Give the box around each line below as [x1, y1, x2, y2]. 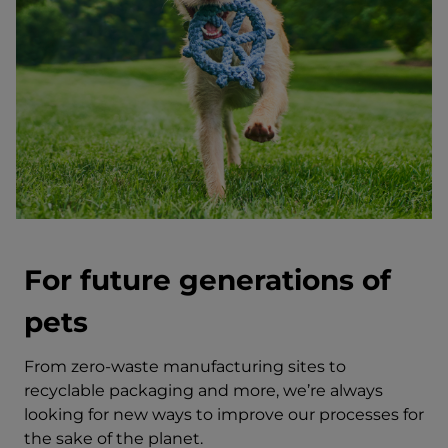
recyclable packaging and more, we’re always [24, 381, 383, 401]
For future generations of [24, 263, 391, 298]
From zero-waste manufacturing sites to [24, 357, 346, 377]
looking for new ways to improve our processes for [24, 405, 424, 425]
